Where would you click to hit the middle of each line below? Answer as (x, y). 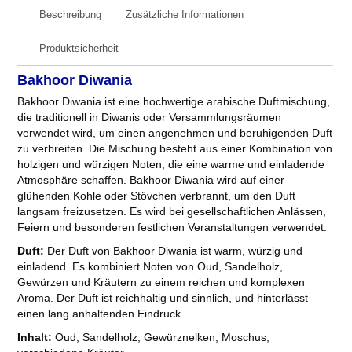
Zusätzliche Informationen (184, 15)
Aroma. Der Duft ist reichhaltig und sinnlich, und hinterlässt (163, 298)
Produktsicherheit (79, 49)
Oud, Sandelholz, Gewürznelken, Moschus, (161, 337)
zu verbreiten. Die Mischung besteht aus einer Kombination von (175, 149)
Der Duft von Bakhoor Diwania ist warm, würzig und (174, 251)
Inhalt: (35, 337)
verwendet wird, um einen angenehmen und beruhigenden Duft (175, 133)
